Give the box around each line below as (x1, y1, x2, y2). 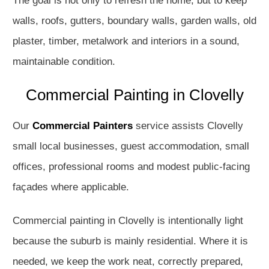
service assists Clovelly (133, 120, 243, 131)
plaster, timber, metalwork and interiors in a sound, (13, 35, 240, 47)
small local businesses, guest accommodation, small (13, 141, 249, 152)
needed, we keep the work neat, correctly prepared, (13, 256, 243, 267)
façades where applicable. (13, 181, 129, 193)
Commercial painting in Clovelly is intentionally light (13, 215, 243, 226)
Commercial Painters (32, 120, 133, 131)
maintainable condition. (13, 56, 115, 67)
